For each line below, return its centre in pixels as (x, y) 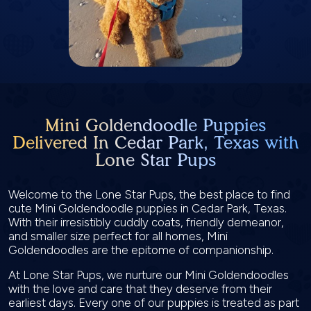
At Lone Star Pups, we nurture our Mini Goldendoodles (149, 275)
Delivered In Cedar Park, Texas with (155, 142)
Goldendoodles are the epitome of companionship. (142, 250)
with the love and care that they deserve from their (140, 289)
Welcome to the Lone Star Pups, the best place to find (149, 194)
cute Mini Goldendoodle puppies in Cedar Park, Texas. (148, 208)
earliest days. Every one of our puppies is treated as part (154, 303)
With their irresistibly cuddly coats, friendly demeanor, (146, 222)
